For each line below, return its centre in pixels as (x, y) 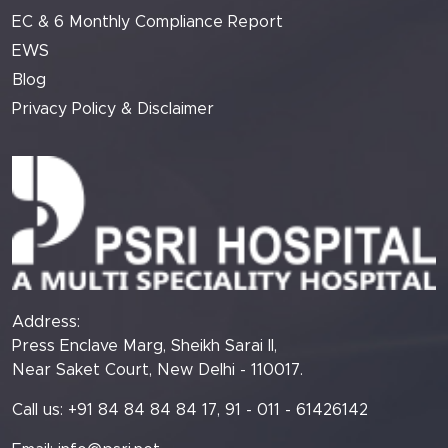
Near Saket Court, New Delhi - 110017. (157, 369)
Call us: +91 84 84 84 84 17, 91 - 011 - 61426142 (190, 409)
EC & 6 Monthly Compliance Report (147, 22)
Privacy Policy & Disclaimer (113, 109)
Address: (46, 321)
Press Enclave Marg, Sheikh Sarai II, (144, 345)
